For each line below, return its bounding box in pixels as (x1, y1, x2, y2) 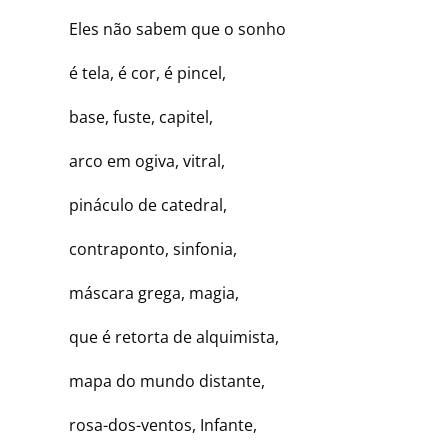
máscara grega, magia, (44, 282, 239, 304)
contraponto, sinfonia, (44, 238, 237, 260)
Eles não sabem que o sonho (44, 18, 286, 40)
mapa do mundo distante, (44, 370, 265, 392)
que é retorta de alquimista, (44, 326, 279, 348)
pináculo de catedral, (44, 194, 227, 216)
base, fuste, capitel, (44, 106, 213, 128)
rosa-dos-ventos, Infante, (44, 414, 257, 436)
